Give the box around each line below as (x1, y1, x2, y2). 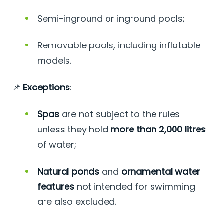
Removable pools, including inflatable (37, 39, 200, 52)
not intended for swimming (74, 180, 195, 193)
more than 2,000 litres (110, 123, 206, 136)
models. (37, 54, 71, 67)
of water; (37, 138, 76, 151)
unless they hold (37, 123, 110, 136)
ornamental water (121, 165, 200, 178)
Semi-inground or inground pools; (37, 12, 185, 25)
